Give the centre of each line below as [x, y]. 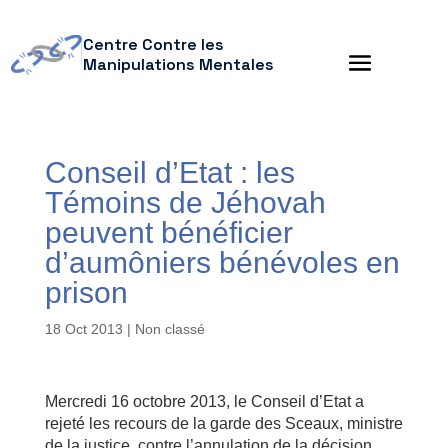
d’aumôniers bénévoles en [222, 262]
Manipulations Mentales [178, 64]
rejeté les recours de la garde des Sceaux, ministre [223, 423]
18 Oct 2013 [83, 329]
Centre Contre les [153, 44]
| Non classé [163, 329]
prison [86, 292]
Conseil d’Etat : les [169, 172]
